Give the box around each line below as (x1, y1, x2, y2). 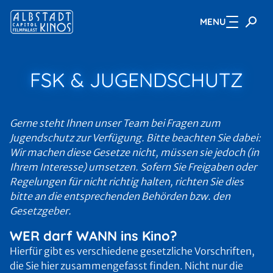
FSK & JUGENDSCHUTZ (30, 68, 243, 92)
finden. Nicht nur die (149, 260, 243, 272)
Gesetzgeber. (10, 205, 71, 217)
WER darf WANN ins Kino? (10, 227, 177, 244)
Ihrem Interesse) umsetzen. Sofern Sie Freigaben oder (10, 161, 257, 173)
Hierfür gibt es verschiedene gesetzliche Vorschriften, (10, 245, 255, 257)
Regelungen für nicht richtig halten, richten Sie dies (10, 175, 244, 188)
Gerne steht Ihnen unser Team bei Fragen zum (10, 117, 221, 129)
